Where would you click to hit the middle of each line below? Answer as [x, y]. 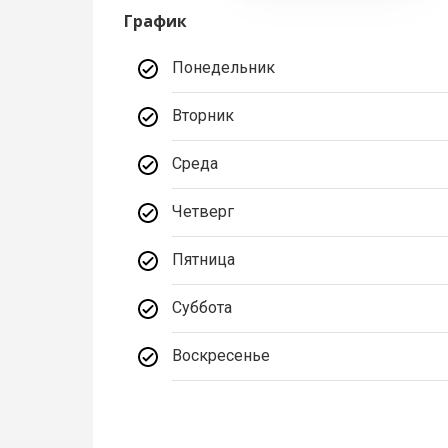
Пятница [204, 260]
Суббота [202, 308]
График [156, 21]
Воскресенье [221, 356]
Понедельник [224, 68]
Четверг [203, 212]
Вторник [203, 116]
